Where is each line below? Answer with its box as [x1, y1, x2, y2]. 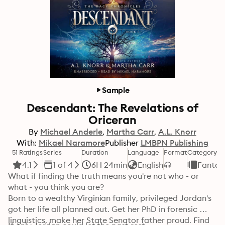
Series [43, 148, 62, 156]
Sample [101, 85, 130, 95]
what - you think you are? [8, 182, 104, 192]
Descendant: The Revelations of [26, 100, 199, 115]
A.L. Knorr [158, 127, 196, 137]
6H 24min [91, 160, 127, 170]
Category [187, 148, 217, 156]
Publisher [104, 138, 139, 148]
